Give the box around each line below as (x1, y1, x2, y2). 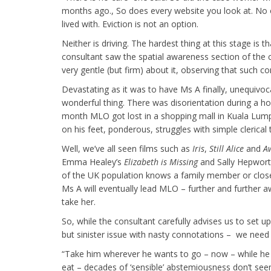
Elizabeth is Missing (124, 156, 198, 168)
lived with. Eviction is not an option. (62, 18, 198, 30)
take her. (62, 196, 96, 207)
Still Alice (209, 143, 244, 154)
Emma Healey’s (62, 156, 124, 168)
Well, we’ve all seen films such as (62, 143, 192, 154)
